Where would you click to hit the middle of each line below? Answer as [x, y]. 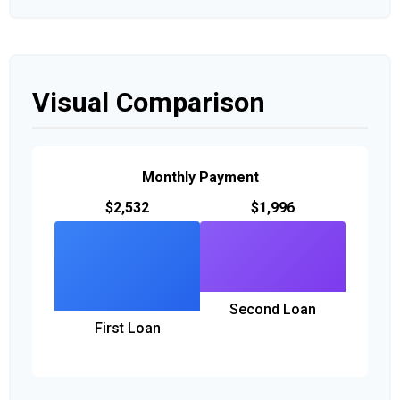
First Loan [127, 328]
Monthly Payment [200, 177]
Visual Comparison [149, 102]
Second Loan [273, 309]
